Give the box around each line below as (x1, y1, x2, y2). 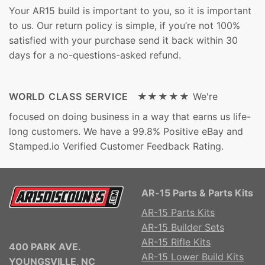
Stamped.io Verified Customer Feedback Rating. (9, 140, 224, 153)
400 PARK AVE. (9, 241, 81, 253)
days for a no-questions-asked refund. (9, 49, 181, 62)
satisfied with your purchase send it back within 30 (9, 34, 238, 47)
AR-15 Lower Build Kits (141, 251, 244, 263)
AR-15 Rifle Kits (141, 236, 211, 248)
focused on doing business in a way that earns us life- (9, 111, 251, 123)
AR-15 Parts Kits (141, 206, 215, 219)
